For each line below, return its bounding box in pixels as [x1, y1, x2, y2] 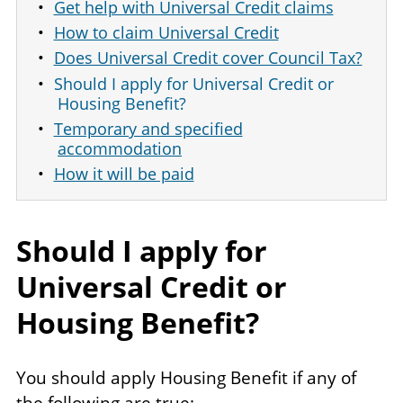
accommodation [58, 138, 182, 160]
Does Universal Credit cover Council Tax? [53, 47, 363, 69]
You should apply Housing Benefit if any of [16, 366, 356, 390]
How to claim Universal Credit [53, 22, 279, 44]
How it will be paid [53, 163, 194, 185]
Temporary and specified [53, 118, 243, 140]
